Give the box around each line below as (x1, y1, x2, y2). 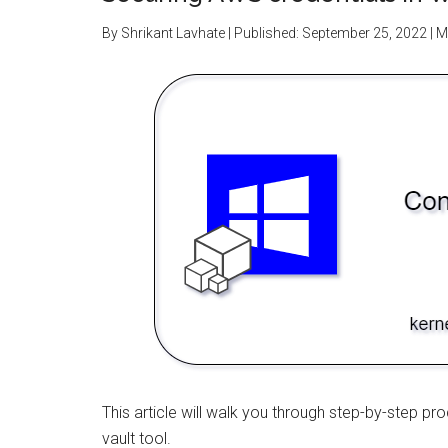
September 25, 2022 (302, 25, 427, 41)
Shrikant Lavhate (121, 25, 225, 41)
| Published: (225, 25, 302, 41)
